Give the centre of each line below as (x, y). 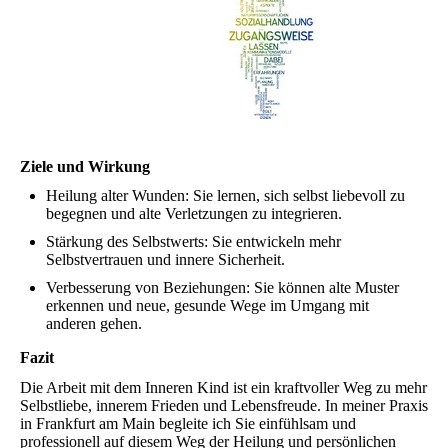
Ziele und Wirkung (85, 167)
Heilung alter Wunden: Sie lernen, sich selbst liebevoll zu (225, 196)
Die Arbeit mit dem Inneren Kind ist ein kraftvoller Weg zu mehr (223, 387)
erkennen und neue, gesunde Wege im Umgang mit (207, 306)
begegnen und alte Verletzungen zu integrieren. (194, 214)
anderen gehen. (94, 324)
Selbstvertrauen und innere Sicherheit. (165, 260)
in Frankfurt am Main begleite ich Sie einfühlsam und (188, 423)
